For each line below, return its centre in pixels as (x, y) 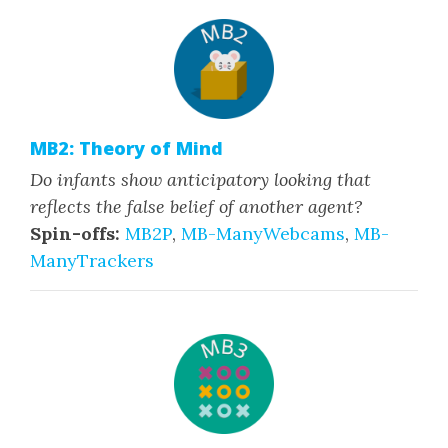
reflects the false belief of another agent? (196, 206)
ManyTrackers (92, 260)
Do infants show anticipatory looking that (200, 179)
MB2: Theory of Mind (126, 148)
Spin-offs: (75, 233)
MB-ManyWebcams (263, 233)
